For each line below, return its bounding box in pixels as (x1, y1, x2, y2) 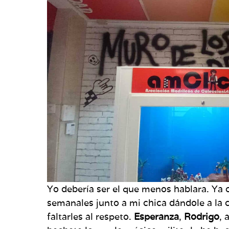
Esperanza (134, 210, 179, 222)
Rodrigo (184, 210, 219, 222)
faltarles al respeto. (47, 210, 134, 222)
